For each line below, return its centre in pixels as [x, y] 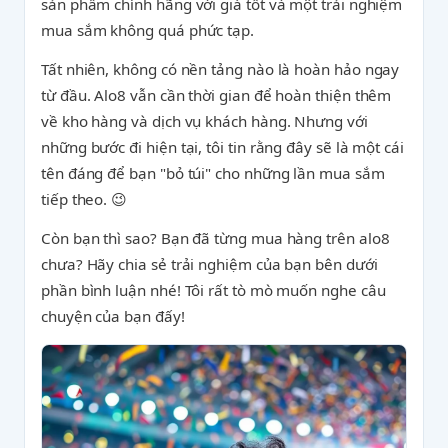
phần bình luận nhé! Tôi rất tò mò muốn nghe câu [213, 290]
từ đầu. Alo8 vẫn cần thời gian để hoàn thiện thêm [216, 95]
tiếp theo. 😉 [84, 199]
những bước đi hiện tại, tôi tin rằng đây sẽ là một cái [222, 147]
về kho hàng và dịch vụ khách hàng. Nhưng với [204, 121]
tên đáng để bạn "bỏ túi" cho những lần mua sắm [213, 173]
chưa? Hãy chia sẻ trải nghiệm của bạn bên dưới [209, 264]
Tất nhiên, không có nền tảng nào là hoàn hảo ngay [220, 69]
